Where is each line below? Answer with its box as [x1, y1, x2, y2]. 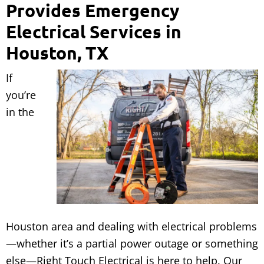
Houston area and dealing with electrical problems [6, 219, 257, 234]
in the [6, 105, 34, 120]
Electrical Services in [6, 21, 181, 43]
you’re [6, 88, 36, 103]
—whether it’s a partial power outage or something [6, 236, 258, 251]
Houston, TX [6, 42, 108, 64]
